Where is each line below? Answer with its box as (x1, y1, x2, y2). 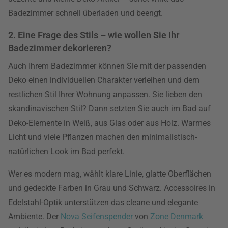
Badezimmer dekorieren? (8, 43, 111, 53)
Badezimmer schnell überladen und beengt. (8, 8, 163, 18)
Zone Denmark (150, 212, 203, 221)
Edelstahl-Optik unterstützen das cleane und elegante (8, 197, 198, 207)
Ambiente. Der (8, 212, 61, 221)
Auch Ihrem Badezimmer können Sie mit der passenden (8, 61, 206, 71)
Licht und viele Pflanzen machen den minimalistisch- (8, 132, 197, 142)
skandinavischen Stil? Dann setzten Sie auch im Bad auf (8, 104, 211, 113)
